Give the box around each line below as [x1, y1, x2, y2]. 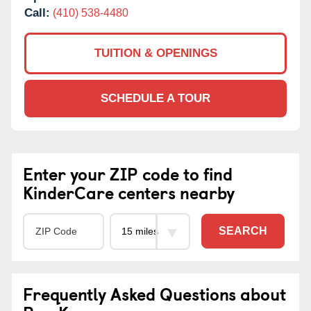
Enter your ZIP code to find [23, 160, 233, 186]
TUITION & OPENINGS [94, 46, 217, 60]
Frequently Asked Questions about [23, 280, 286, 306]
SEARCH [219, 225, 267, 237]
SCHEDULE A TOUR [101, 91, 210, 105]
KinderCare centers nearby [23, 179, 235, 205]
